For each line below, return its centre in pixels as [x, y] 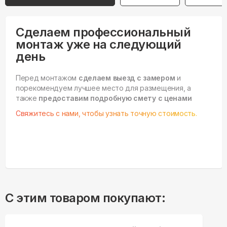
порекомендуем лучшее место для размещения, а [103, 88]
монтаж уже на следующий [99, 45]
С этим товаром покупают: [85, 198]
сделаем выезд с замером [127, 78]
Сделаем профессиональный [103, 32]
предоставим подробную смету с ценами [115, 98]
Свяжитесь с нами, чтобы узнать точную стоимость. [106, 113]
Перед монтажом [47, 78]
